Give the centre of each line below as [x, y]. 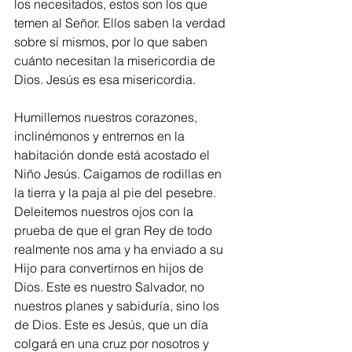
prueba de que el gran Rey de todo [115, 230]
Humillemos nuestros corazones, [107, 117]
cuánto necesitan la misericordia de [116, 60]
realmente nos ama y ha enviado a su [120, 249]
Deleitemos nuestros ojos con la [105, 211]
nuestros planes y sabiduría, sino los [118, 305]
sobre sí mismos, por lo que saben [112, 41]
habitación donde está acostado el [114, 154]
